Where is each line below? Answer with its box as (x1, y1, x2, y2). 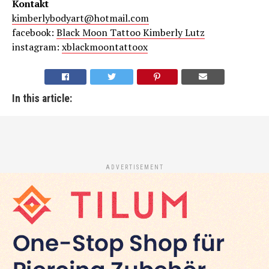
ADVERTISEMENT (105, 163, 164, 171)
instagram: (12, 40, 62, 53)
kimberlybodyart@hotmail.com (12, 11, 149, 25)
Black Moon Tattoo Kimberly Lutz (56, 25, 205, 39)
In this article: (12, 92, 72, 104)
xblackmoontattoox (62, 40, 148, 53)
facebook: (12, 25, 56, 39)
